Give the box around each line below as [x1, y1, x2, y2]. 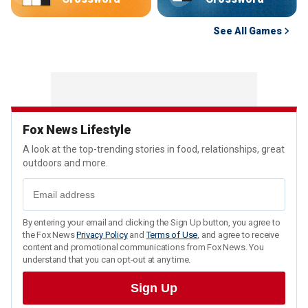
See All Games [213, 25, 282, 36]
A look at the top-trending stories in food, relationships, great [23, 144, 285, 155]
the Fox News [23, 230, 77, 240]
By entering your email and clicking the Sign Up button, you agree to [23, 217, 280, 228]
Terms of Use [146, 230, 198, 240]
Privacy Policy [76, 230, 128, 240]
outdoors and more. [23, 157, 108, 168]
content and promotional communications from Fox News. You [23, 242, 264, 252]
